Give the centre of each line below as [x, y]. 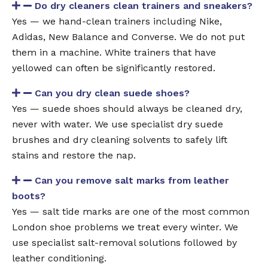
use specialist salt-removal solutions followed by [124, 242]
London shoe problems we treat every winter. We [125, 227]
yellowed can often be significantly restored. [114, 68]
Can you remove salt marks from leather [132, 180]
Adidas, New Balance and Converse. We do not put [128, 36]
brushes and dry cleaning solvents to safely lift [120, 139]
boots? [29, 196]
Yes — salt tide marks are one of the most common [131, 211]
